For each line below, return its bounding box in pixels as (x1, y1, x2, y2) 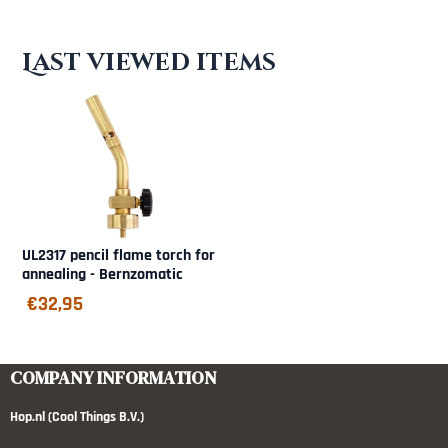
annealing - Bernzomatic (22, 263, 183, 285)
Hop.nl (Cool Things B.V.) (10, 407, 147, 426)
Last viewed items (22, 47, 276, 80)
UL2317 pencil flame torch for (22, 244, 215, 266)
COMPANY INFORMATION (10, 364, 217, 390)
